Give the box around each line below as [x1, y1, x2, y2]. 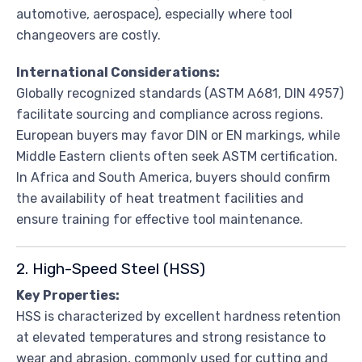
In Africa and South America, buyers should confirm [16, 169, 330, 185]
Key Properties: [16, 287, 120, 303]
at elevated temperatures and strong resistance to [16, 329, 326, 345]
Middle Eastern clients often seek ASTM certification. [16, 148, 338, 164]
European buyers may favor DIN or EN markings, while [16, 127, 340, 143]
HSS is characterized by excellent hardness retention [16, 308, 341, 324]
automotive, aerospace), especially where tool [16, 6, 293, 22]
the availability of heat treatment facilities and [16, 190, 304, 206]
